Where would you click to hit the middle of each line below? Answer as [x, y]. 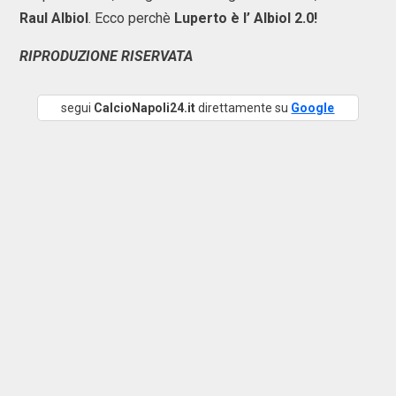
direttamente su [244, 108]
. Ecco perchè [131, 18]
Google [313, 108]
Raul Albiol [54, 18]
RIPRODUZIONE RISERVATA [106, 56]
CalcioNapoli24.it [145, 108]
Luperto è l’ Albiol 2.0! [246, 18]
